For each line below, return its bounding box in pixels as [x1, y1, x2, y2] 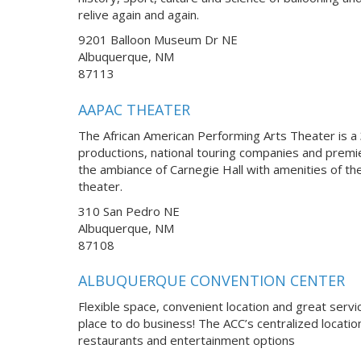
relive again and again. [78, 6, 199, 23]
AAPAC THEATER [78, 99, 190, 119]
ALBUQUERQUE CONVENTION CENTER [78, 271, 345, 291]
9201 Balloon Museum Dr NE [78, 31, 238, 48]
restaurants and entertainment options [78, 331, 295, 348]
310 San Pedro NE [78, 202, 180, 219]
